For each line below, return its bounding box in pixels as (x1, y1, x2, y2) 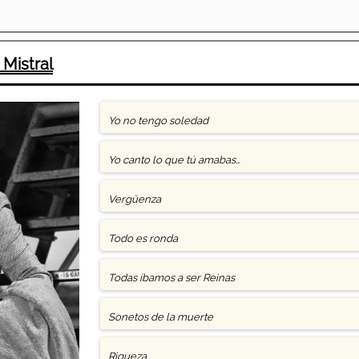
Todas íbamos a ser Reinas (107, 272, 235, 284)
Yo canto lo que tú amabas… (107, 154, 240, 166)
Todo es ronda (107, 232, 178, 244)
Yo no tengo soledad (107, 115, 208, 127)
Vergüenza (107, 193, 161, 205)
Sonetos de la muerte (107, 311, 213, 323)
